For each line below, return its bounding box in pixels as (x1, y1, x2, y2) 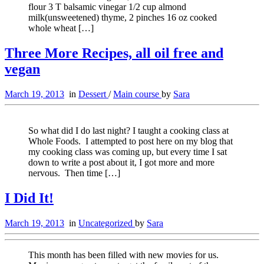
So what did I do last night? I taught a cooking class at (28, 126, 229, 136)
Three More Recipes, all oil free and (5, 45, 223, 61)
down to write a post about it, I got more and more (28, 157, 214, 168)
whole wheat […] (28, 23, 94, 34)
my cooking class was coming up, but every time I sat (28, 147, 227, 157)
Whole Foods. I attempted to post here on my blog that (28, 136, 233, 147)
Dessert (78, 89, 108, 100)
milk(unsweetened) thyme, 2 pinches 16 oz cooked (28, 12, 217, 23)
